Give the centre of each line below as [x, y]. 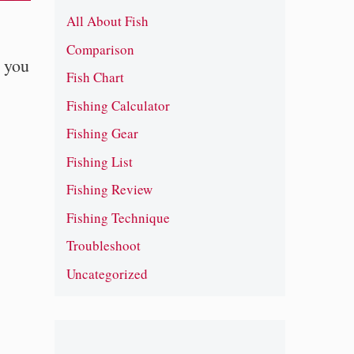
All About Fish [107, 21]
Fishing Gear [102, 134]
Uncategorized [107, 273]
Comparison [100, 49]
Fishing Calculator [118, 105]
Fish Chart [95, 77]
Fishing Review [109, 190]
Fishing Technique [118, 217]
